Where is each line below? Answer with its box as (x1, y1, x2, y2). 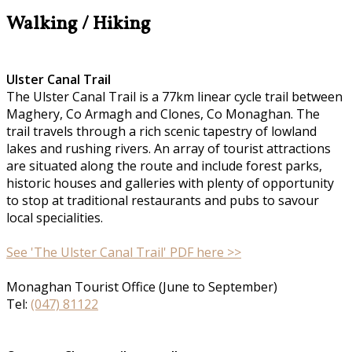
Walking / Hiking (6, 11, 151, 38)
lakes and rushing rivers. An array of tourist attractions (6, 139, 331, 157)
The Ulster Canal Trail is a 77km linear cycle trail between (6, 87, 343, 105)
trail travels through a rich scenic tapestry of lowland (6, 122, 317, 140)
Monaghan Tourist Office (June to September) (6, 277, 277, 295)
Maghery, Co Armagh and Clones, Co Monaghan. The (6, 104, 320, 123)
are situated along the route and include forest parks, (6, 156, 322, 174)
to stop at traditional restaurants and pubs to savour (6, 191, 319, 209)
